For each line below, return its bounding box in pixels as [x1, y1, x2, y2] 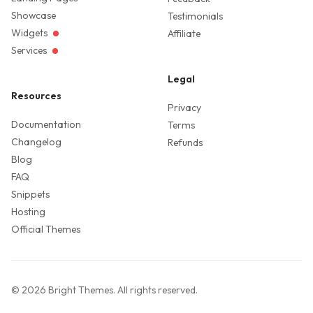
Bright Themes [48, 284, 113, 297]
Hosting [11, 205, 45, 219]
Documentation [11, 118, 81, 131]
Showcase [11, 9, 56, 22]
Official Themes [11, 223, 80, 236]
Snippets [11, 188, 50, 201]
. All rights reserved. [113, 284, 198, 297]
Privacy [168, 101, 201, 115]
